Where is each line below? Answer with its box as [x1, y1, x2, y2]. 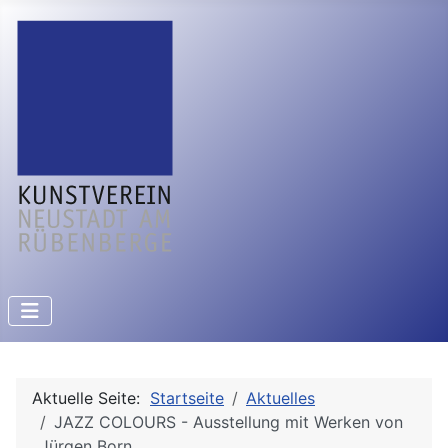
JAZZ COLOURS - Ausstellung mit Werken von [54, 412, 403, 432]
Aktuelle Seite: [32, 388, 150, 408]
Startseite [150, 388, 224, 408]
